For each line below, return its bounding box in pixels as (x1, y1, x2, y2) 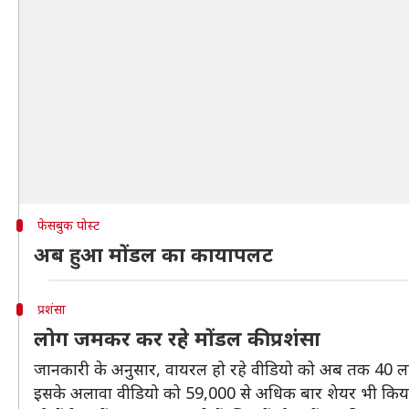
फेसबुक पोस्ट (37, 216, 100, 234)
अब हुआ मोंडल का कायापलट (34, 240, 273, 267)
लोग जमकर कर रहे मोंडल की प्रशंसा (34, 324, 320, 351)
